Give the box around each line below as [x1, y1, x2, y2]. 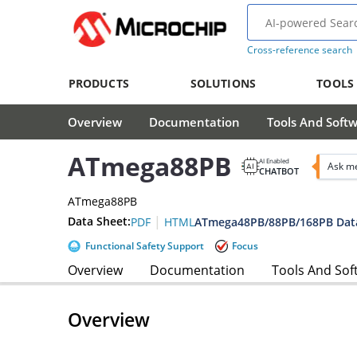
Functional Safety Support [85, 238, 204, 253]
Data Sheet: [68, 214, 131, 229]
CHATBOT [259, 164, 299, 177]
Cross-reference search [246, 43, 352, 57]
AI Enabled [259, 155, 289, 165]
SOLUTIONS [190, 76, 256, 91]
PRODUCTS [68, 76, 129, 91]
